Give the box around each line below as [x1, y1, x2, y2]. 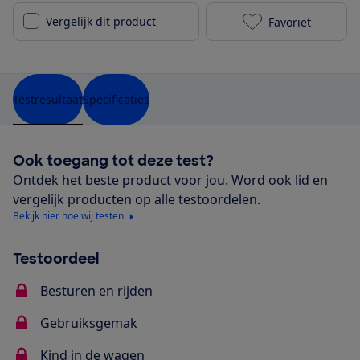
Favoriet [268, 14, 311, 30]
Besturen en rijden [40, 282, 153, 301]
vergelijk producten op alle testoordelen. [13, 190, 260, 209]
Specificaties [83, 92, 149, 108]
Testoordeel [13, 249, 99, 269]
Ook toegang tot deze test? [13, 151, 214, 171]
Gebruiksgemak [40, 314, 137, 333]
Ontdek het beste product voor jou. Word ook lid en [13, 171, 328, 190]
